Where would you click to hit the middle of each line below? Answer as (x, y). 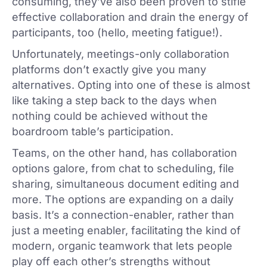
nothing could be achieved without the (110, 116)
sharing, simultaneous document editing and (125, 184)
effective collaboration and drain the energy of (130, 17)
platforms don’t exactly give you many (109, 70)
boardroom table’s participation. (93, 132)
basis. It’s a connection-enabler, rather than (123, 215)
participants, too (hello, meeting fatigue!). (117, 33)
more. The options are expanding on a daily (123, 200)
